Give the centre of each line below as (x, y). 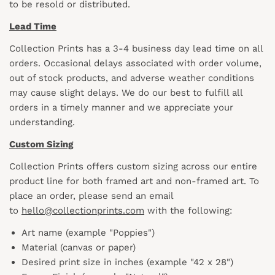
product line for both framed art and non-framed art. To (134, 181)
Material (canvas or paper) (79, 247)
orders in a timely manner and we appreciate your (121, 107)
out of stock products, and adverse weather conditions (132, 78)
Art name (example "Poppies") (88, 232)
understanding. (42, 122)
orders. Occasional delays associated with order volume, (135, 63)
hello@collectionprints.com (83, 210)
